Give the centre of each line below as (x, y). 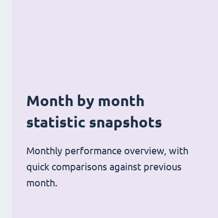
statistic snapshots (94, 122)
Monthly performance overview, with (107, 151)
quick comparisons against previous (104, 167)
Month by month (85, 101)
